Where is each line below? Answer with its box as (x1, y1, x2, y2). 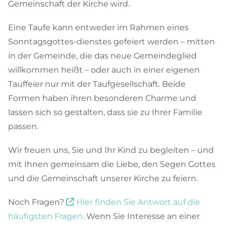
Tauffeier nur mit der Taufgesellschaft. (8, 79, 162, 89)
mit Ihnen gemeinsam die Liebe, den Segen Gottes (8, 159, 215, 169)
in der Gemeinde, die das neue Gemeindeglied (8, 51, 197, 61)
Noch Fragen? (8, 197, 66, 207)
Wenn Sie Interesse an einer (84, 211, 200, 221)
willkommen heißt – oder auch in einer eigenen (8, 65, 200, 75)
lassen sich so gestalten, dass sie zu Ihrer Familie (8, 107, 202, 118)
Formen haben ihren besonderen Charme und (8, 93, 196, 103)
